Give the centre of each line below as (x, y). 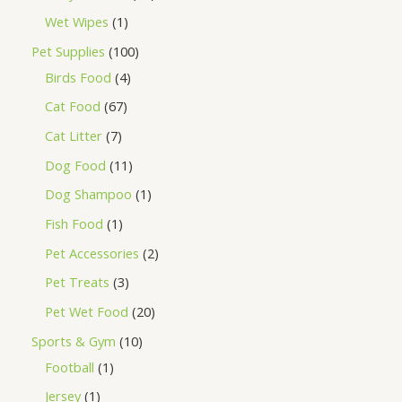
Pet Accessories (92, 253)
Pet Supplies (68, 51)
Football (70, 367)
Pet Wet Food (87, 311)
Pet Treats (77, 282)
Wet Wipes (77, 22)
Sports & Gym (74, 341)
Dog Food (75, 165)
